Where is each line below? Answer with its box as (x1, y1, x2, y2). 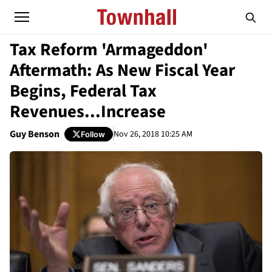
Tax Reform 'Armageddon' (10, 38, 208, 62)
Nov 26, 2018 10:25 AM (114, 127, 192, 140)
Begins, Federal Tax (10, 79, 157, 103)
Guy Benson (10, 127, 59, 141)
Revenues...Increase (10, 100, 166, 124)
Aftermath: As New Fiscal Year (10, 58, 235, 83)
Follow (81, 129, 105, 139)
